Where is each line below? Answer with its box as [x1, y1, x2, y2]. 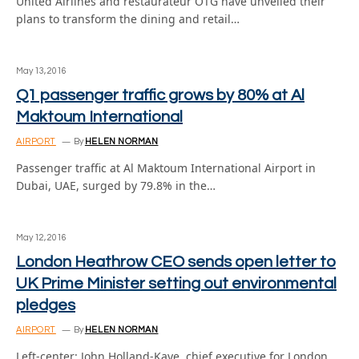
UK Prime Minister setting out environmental [16, 276, 337, 292]
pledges [16, 297, 75, 313]
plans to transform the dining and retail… [16, 11, 240, 26]
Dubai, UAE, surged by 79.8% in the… [16, 178, 216, 193]
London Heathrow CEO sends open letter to [16, 254, 336, 270]
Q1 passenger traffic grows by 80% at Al [16, 87, 305, 103]
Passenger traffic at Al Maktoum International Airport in [16, 160, 316, 175]
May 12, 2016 [16, 233, 67, 242]
